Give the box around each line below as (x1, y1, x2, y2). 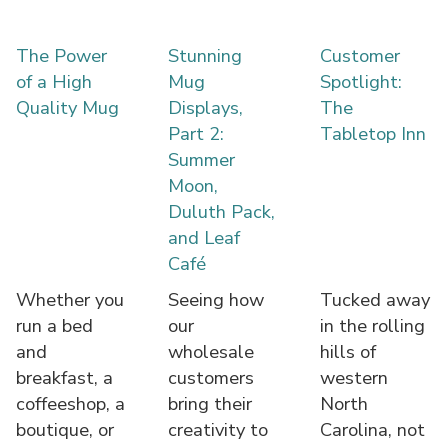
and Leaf (168, 224, 241, 250)
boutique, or (16, 416, 115, 442)
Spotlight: (319, 68, 402, 94)
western (319, 364, 388, 390)
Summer (168, 146, 236, 172)
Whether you (16, 286, 125, 312)
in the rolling (319, 312, 425, 338)
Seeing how (168, 286, 265, 312)
